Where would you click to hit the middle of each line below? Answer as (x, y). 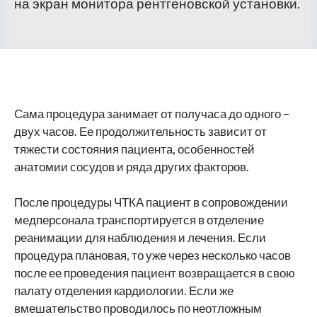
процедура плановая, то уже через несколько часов (152, 255)
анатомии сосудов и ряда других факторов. (132, 167)
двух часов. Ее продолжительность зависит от (140, 131)
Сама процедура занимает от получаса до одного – (152, 114)
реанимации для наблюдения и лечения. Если (140, 237)
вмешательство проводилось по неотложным (138, 308)
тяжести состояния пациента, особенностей (134, 149)
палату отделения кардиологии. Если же (124, 290)
